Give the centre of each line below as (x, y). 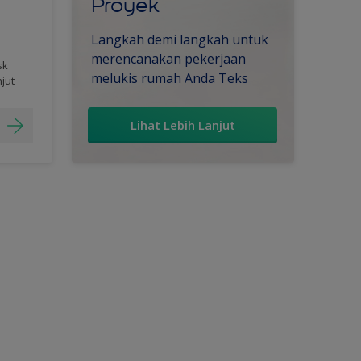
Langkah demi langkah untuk (179, 39)
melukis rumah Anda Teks (169, 78)
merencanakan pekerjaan (168, 58)
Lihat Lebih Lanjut (183, 124)
